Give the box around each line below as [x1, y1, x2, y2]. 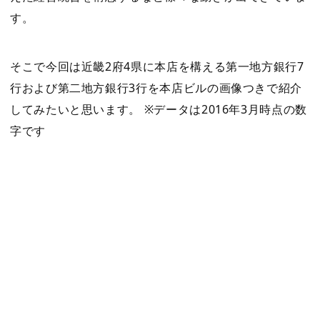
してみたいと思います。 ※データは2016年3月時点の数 [10, 101, 307, 117]
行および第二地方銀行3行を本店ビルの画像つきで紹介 [10, 80, 302, 96]
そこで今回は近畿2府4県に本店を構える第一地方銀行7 [10, 59, 304, 74]
